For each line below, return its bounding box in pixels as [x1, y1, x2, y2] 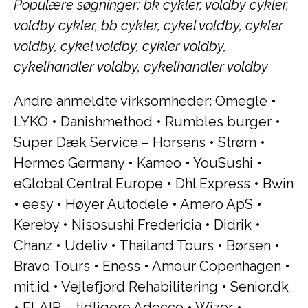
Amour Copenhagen [152, 258, 281, 274]
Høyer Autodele [65, 196, 168, 212]
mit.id [14, 278, 49, 295]
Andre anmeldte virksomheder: [14, 93, 215, 109]
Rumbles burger [165, 113, 272, 130]
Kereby [14, 217, 59, 233]
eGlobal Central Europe [14, 175, 163, 192]
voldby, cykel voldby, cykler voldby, [14, 38, 226, 54]
